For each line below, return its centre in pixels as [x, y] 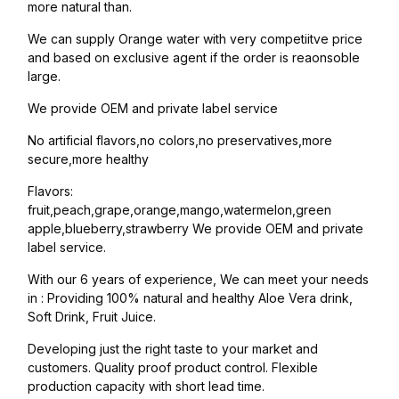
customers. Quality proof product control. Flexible [173, 368]
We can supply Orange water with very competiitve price [195, 39]
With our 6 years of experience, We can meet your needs [198, 280]
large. [44, 77]
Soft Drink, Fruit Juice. [92, 317]
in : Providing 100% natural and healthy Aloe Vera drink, [190, 298]
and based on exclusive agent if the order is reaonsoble [194, 58]
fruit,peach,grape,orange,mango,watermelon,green [179, 210]
